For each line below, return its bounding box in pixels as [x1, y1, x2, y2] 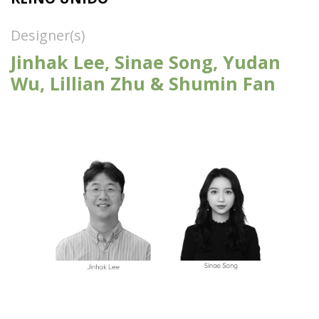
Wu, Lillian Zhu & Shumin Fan [11, 70, 276, 95]
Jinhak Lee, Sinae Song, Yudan [11, 49, 281, 74]
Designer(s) [11, 26, 85, 46]
